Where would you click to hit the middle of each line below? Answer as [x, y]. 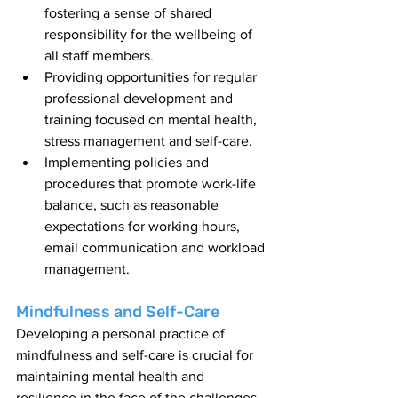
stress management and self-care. [148, 141]
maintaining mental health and [112, 377]
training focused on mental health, [152, 120]
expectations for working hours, [144, 227]
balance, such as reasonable [133, 205]
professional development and [140, 99]
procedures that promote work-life [152, 184]
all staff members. [99, 56]
